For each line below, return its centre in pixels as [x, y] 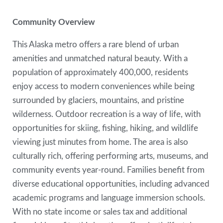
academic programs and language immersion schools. [109, 198]
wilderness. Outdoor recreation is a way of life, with [107, 114]
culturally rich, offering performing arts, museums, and [111, 156]
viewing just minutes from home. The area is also [101, 142]
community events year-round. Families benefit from [109, 170]
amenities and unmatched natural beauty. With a [100, 59]
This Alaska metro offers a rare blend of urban [96, 45]
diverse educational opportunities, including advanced [111, 184]
